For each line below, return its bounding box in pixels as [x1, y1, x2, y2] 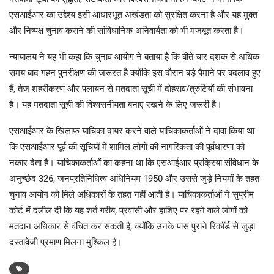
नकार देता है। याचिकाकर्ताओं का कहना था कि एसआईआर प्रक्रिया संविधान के [9, 157, 259, 168]
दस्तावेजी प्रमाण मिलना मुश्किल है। [9, 236, 122, 248]
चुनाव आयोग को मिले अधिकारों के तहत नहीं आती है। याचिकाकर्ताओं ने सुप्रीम [9, 188, 254, 200]
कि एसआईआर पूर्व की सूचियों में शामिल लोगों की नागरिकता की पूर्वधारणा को [9, 141, 245, 152]
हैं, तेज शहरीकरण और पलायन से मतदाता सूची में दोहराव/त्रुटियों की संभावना [9, 83, 253, 94]
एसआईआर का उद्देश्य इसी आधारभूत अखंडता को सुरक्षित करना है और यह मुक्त [9, 9, 257, 20]
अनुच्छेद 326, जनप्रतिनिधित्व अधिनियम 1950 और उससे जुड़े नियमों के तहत [9, 172, 259, 184]
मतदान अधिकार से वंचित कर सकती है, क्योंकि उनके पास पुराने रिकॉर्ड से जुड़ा [9, 220, 255, 232]
